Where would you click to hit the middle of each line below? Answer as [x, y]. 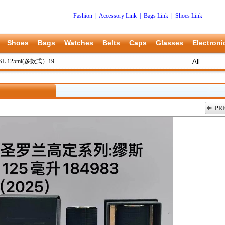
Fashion [83, 16]
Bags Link [156, 16]
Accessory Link [118, 16]
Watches [79, 43]
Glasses [170, 43]
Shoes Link [189, 16]
